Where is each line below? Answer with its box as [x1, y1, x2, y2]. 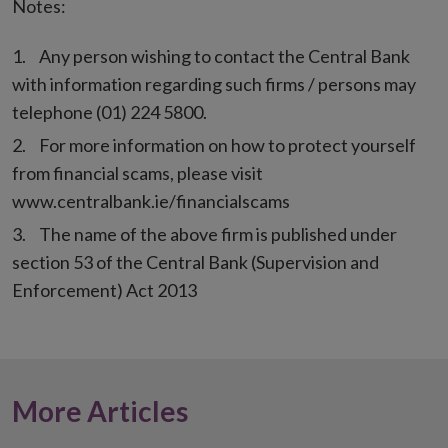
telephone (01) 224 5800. [12, 101, 207, 124]
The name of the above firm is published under [39, 223, 397, 246]
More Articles [12, 394, 188, 429]
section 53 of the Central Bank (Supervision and [12, 251, 379, 274]
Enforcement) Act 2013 [12, 279, 197, 302]
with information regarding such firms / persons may [12, 73, 416, 96]
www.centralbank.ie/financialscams [12, 190, 290, 213]
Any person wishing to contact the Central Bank [39, 45, 410, 68]
